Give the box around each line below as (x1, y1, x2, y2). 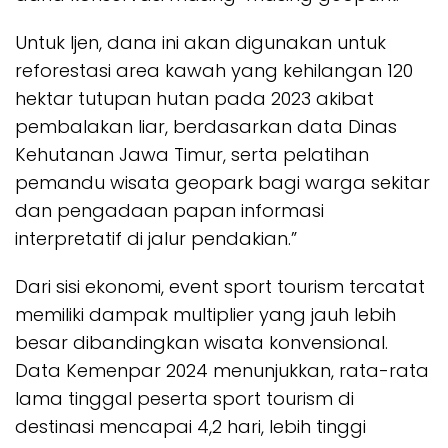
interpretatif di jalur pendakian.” (15, 226, 297, 252)
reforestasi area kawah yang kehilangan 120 (15, 58, 413, 84)
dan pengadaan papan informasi (15, 198, 324, 224)
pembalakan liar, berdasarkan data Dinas (15, 114, 397, 140)
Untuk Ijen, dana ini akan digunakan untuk (15, 30, 386, 56)
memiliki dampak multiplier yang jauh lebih (15, 302, 396, 328)
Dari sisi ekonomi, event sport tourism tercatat (15, 274, 425, 300)
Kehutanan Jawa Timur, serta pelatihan (15, 142, 369, 168)
